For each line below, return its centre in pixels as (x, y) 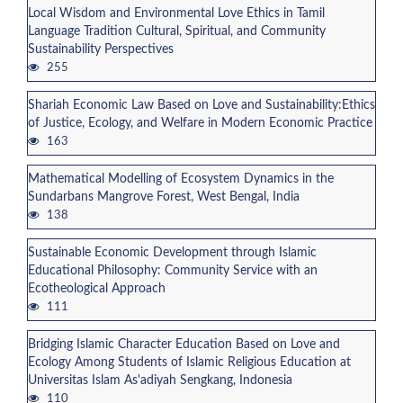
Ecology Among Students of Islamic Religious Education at (189, 362)
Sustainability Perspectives (101, 50)
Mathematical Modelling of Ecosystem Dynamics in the (181, 179)
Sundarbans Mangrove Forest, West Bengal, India (164, 197)
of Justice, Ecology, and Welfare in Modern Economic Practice (200, 124)
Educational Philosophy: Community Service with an (173, 271)
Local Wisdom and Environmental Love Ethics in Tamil (176, 14)
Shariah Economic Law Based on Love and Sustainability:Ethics (201, 106)
